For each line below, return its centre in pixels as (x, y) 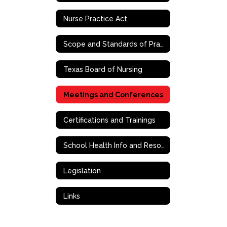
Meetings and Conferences (113, 94)
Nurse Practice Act (95, 18)
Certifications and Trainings (109, 120)
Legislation (82, 171)
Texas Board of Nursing (103, 69)
